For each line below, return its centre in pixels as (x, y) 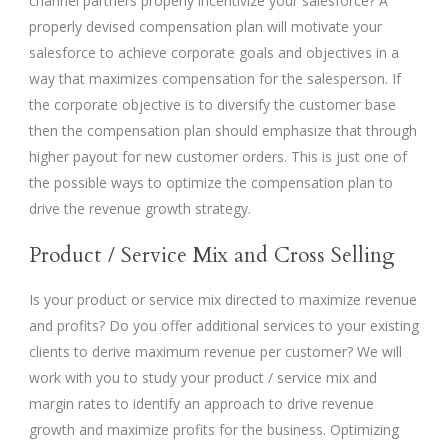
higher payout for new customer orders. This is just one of (218, 157)
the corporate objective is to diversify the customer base (212, 105)
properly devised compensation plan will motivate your (205, 27)
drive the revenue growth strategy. (140, 209)
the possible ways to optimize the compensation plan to (211, 183)
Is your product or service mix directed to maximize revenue (223, 300)
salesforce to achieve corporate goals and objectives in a (214, 53)
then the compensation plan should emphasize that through (223, 131)
